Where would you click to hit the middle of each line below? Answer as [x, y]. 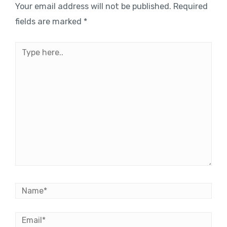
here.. [25, 64]
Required [191, 7]
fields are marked [49, 22]
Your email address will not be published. [93, 7]
